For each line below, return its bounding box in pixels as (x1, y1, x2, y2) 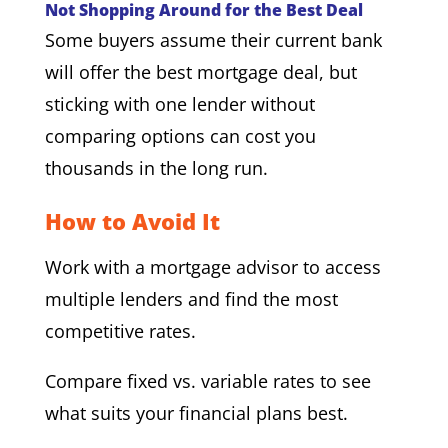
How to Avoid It (44, 205, 220, 236)
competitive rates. (44, 318, 196, 343)
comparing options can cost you (44, 123, 316, 148)
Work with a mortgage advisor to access (44, 254, 381, 279)
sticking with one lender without (44, 91, 315, 116)
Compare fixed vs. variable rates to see (44, 368, 371, 393)
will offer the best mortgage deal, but (44, 59, 357, 84)
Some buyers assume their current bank (44, 27, 382, 52)
